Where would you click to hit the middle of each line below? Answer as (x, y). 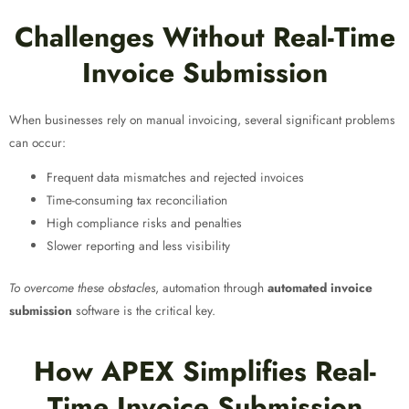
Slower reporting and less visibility (139, 246)
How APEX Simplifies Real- (204, 371)
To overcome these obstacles (82, 287)
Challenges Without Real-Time (204, 37)
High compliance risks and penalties (145, 223)
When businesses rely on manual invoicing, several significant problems (202, 119)
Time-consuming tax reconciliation (137, 200)
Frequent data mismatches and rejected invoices (176, 178)
